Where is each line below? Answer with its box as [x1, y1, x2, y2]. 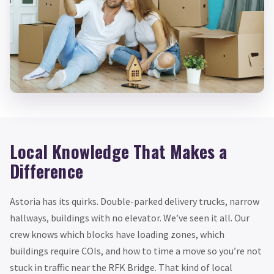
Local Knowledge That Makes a [10, 139, 228, 165]
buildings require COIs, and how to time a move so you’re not [10, 245, 262, 257]
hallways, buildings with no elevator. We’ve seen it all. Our [10, 212, 250, 224]
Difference [10, 158, 83, 184]
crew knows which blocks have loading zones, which [10, 228, 224, 241]
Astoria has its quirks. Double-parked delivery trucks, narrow [10, 195, 259, 208]
